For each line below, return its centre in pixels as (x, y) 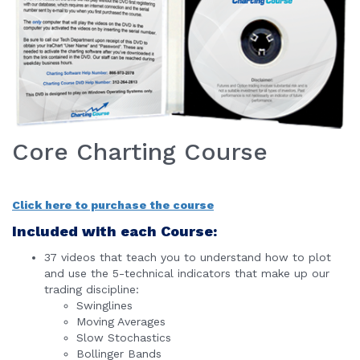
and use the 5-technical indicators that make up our (187, 274)
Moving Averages (121, 322)
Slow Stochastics (124, 338)
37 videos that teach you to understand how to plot (188, 258)
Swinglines (104, 306)
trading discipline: (92, 290)
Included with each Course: (115, 231)
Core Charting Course (140, 152)
